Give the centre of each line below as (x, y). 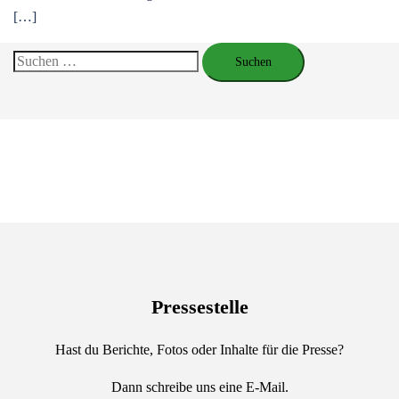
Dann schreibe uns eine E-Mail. (199, 387)
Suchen (33, 60)
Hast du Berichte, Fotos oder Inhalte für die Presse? (199, 349)
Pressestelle (199, 306)
